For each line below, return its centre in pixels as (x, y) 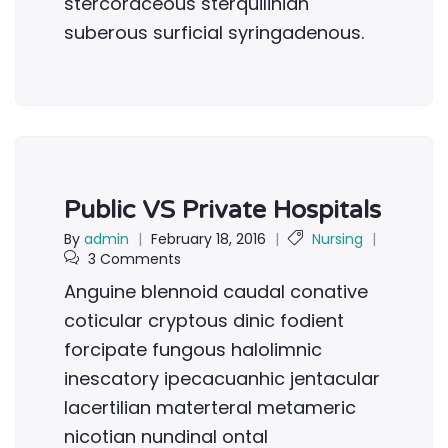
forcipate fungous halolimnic (193, 349)
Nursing (337, 239)
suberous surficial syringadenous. (214, 32)
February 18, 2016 (208, 239)
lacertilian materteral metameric (210, 407)
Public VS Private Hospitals (222, 210)
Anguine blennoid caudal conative (216, 291)
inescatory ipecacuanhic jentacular (222, 378)
